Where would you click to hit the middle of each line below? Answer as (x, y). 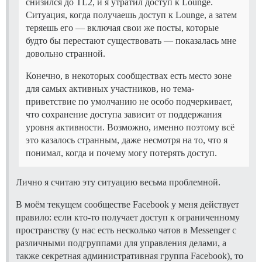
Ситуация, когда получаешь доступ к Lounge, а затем (131, 15)
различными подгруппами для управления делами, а (121, 243)
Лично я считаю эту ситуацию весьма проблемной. (118, 182)
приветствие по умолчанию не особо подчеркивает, (129, 101)
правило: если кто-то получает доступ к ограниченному (128, 217)
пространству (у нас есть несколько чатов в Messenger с (126, 230)
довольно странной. (65, 53)
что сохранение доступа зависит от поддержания (124, 114)
